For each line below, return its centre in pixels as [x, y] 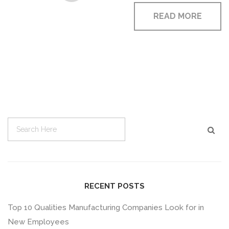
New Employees [38, 222]
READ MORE [178, 16]
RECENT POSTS [114, 186]
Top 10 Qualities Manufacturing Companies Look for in [106, 207]
